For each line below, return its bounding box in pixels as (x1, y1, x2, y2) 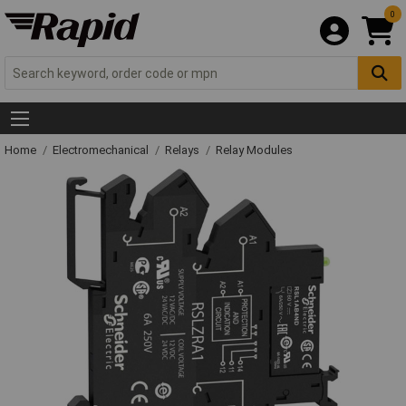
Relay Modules (216, 143, 293, 158)
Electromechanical (53, 143, 151, 158)
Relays (165, 143, 202, 158)
